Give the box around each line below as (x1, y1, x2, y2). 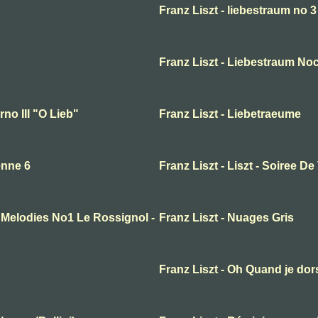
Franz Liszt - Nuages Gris (159, 212, 294, 224)
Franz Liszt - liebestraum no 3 (159, 4, 317, 17)
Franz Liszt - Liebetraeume (159, 108, 301, 121)
